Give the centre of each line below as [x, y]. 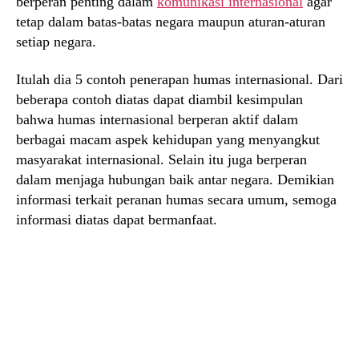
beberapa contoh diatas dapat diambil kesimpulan [159, 100]
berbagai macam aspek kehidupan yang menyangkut [168, 140]
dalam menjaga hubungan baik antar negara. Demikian [175, 180]
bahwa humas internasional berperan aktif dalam [157, 120]
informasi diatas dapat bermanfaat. [117, 220]
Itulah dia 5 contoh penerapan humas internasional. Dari [179, 80]
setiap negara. [56, 41]
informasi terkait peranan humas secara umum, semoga [176, 200]
